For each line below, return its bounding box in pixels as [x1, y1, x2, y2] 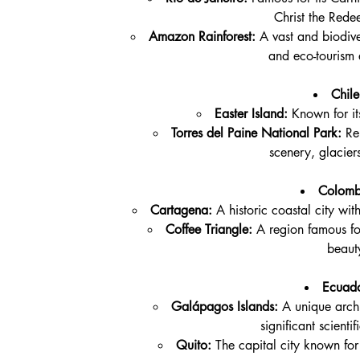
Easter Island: [214, 105, 288, 123]
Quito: [175, 337, 211, 354]
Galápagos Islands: [171, 298, 278, 316]
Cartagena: [150, 202, 212, 219]
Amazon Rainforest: [149, 28, 256, 46]
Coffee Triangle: [166, 221, 252, 239]
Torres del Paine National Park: [170, 125, 342, 142]
